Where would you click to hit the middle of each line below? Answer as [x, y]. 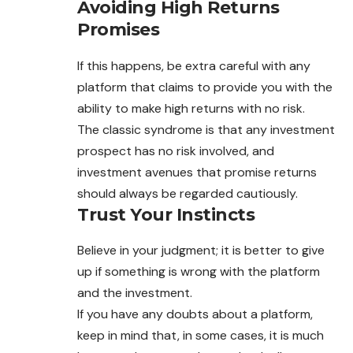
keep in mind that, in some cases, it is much [201, 335]
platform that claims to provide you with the [205, 87]
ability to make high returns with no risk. [191, 108]
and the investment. [135, 292]
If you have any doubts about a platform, [195, 314]
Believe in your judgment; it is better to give [201, 250]
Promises [118, 30]
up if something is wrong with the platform [199, 271]
